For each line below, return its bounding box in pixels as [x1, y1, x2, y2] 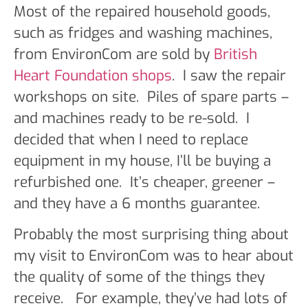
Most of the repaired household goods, [14, 1, 270, 21]
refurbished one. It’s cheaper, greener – [14, 172, 275, 192]
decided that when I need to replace [14, 129, 248, 149]
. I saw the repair [172, 65, 286, 85]
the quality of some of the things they [14, 267, 265, 287]
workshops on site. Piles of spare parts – [14, 87, 289, 107]
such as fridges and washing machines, [14, 23, 272, 43]
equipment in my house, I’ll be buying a [14, 151, 271, 170]
